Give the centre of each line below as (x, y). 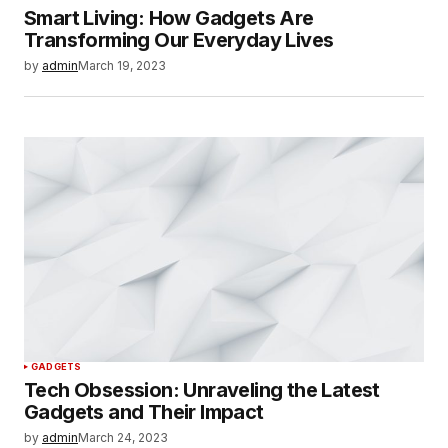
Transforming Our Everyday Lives (179, 39)
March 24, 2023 (123, 437)
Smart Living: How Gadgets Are (169, 17)
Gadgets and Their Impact (144, 411)
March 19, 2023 (122, 65)
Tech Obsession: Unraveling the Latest (202, 389)
